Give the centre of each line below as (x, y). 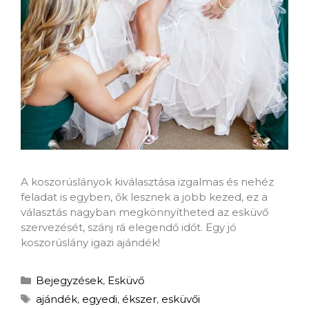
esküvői (181, 299)
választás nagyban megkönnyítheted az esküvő (144, 212)
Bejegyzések (69, 281)
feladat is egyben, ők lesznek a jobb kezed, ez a (144, 197)
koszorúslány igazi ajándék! (90, 243)
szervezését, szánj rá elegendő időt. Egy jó (129, 228)
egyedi (100, 299)
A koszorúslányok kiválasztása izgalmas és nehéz (147, 182)
